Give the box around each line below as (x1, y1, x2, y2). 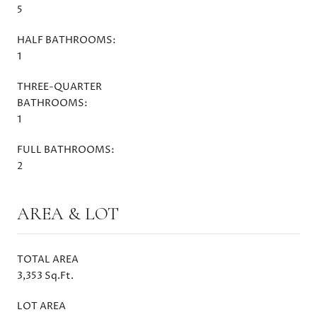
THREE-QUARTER (17, 79, 102, 93)
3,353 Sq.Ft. (17, 268, 74, 282)
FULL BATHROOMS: (17, 142, 115, 156)
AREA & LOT (17, 202, 119, 224)
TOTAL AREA (17, 252, 79, 266)
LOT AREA (17, 299, 66, 313)
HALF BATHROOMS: (17, 33, 116, 47)
